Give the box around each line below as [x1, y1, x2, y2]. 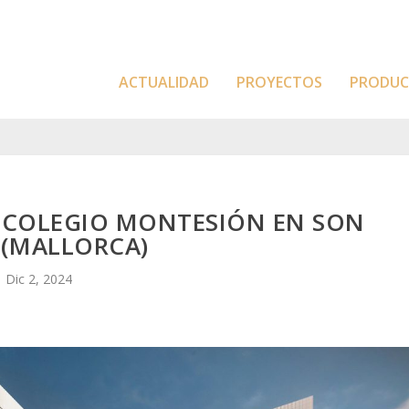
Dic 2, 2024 [5, 269, 73, 288]
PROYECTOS [236, 71, 322, 92]
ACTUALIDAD [119, 71, 209, 92]
